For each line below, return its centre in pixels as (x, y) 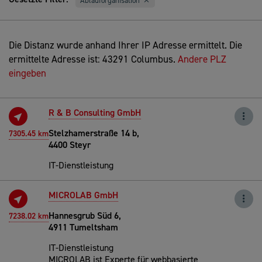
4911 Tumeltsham (83, 227)
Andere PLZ (202, 59)
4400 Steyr (70, 144)
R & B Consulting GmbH (95, 112)
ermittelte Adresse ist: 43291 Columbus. (93, 59)
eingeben (27, 73)
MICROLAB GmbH (83, 195)
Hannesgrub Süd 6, (85, 215)
